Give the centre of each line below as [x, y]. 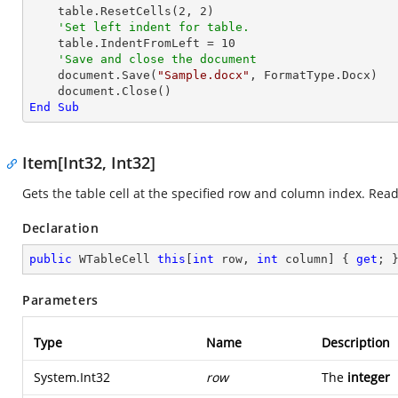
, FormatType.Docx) [314, 75]
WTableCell [115, 259]
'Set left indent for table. [154, 27]
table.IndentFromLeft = [139, 43]
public [51, 259]
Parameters [60, 300]
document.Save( [107, 75]
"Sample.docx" [203, 75]
